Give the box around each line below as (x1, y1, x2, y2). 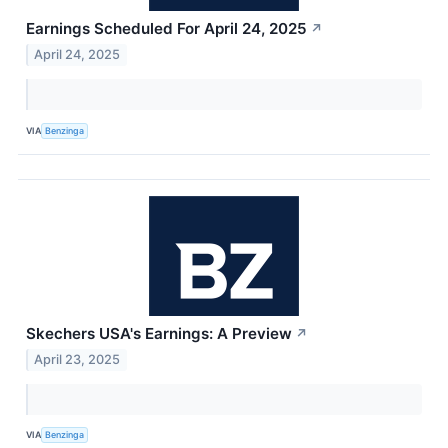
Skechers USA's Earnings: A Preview (26, 324, 292, 344)
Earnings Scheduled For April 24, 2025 (26, 19, 307, 39)
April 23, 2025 (34, 351, 121, 367)
